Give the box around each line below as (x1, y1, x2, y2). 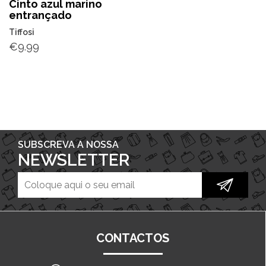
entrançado (9, 8, 72, 21)
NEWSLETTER (18, 150, 129, 170)
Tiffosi (9, 27, 34, 37)
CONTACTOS (96, 230, 169, 245)
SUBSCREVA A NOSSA (18, 138, 119, 150)
